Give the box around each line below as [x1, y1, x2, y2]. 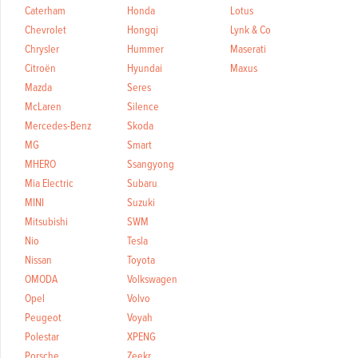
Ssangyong [127, 156, 175, 171]
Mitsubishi [24, 213, 68, 229]
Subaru [127, 175, 158, 190]
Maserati [230, 41, 267, 56]
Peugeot [24, 309, 62, 324]
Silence [127, 98, 160, 113]
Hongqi [127, 22, 159, 37]
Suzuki [127, 194, 156, 209]
